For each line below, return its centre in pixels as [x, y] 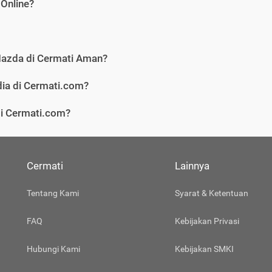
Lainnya [192, 166]
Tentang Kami [53, 193]
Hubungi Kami [53, 249]
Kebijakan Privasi [207, 221]
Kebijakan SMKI [204, 249]
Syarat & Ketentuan [211, 193]
